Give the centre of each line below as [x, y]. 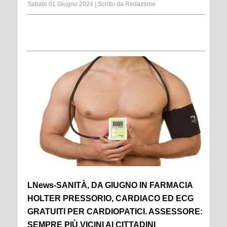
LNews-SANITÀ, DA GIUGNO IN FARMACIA [110, 185]
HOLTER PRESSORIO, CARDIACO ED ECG [110, 198]
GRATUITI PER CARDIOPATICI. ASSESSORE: [115, 211]
